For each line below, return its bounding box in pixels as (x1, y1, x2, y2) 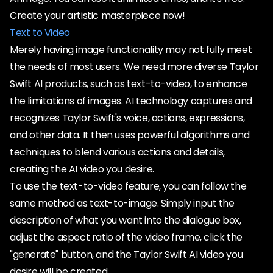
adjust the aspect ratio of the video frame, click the (10, 230, 243, 244)
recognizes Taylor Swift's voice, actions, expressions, (10, 111, 245, 125)
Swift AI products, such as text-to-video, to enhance (10, 77, 247, 91)
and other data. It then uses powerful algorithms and (10, 128, 250, 142)
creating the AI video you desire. (10, 162, 154, 176)
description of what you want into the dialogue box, (10, 213, 241, 227)
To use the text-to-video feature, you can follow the (10, 179, 247, 193)
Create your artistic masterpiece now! (10, 9, 185, 23)
